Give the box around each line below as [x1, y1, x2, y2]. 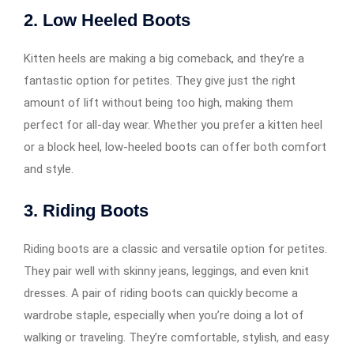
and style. [24, 161, 73, 176]
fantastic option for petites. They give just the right [24, 73, 296, 88]
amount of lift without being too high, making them [24, 95, 293, 110]
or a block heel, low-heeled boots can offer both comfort [24, 139, 326, 154]
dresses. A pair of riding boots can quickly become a [24, 285, 298, 300]
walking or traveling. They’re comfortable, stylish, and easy [24, 330, 329, 345]
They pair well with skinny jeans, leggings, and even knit [24, 263, 309, 278]
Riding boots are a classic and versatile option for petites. [24, 241, 327, 256]
